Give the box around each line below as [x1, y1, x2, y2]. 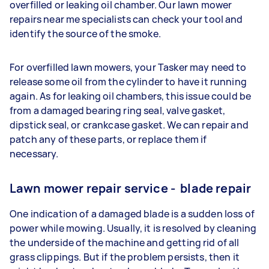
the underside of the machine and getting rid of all [10, 235, 240, 249]
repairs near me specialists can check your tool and [10, 12, 243, 26]
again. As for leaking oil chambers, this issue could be [10, 89, 252, 103]
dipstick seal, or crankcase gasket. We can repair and [10, 118, 249, 131]
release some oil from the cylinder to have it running [10, 74, 247, 88]
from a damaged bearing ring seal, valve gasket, [10, 103, 226, 117]
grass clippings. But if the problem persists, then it [10, 250, 240, 264]
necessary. [10, 147, 61, 160]
